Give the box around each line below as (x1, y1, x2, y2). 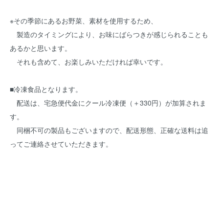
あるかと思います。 (10, 43, 71, 53)
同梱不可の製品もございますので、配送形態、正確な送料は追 (10, 125, 208, 135)
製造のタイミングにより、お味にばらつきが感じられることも (10, 29, 208, 39)
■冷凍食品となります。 (10, 84, 82, 94)
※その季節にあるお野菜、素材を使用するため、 (10, 16, 157, 25)
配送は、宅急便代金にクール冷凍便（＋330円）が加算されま (10, 98, 206, 108)
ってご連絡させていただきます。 (10, 139, 112, 149)
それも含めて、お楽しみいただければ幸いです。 (10, 57, 167, 66)
